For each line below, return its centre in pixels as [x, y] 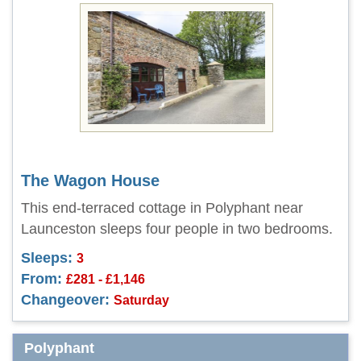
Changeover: [65, 300]
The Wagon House [90, 180]
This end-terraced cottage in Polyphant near [162, 208]
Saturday [141, 300]
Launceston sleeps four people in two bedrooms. [177, 229]
